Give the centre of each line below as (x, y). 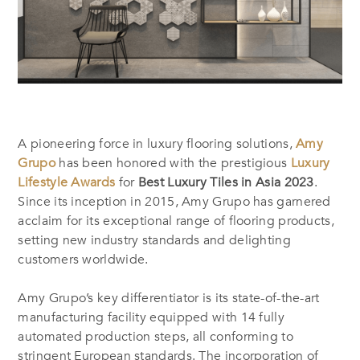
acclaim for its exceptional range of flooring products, (176, 221)
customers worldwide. (83, 259)
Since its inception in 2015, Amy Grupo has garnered (174, 201)
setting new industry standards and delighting (154, 240)
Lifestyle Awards (67, 182)
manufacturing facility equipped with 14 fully (151, 317)
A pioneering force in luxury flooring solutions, (157, 143)
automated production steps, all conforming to (155, 336)
